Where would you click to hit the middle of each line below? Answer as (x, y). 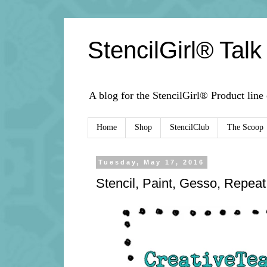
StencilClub (190, 128)
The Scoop (245, 128)
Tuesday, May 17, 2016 (152, 162)
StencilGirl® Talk (175, 50)
